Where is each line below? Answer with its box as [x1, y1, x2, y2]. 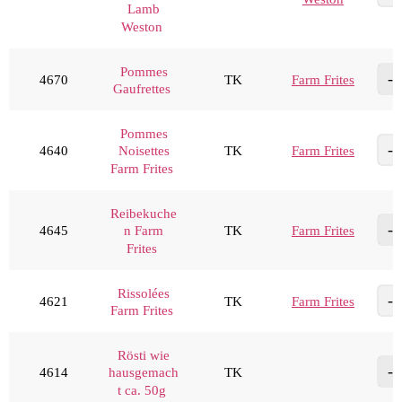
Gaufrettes [112, 82, 170, 97]
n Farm [124, 223, 163, 239]
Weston [120, 19, 162, 34]
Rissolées [118, 285, 170, 301]
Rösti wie [118, 347, 170, 363]
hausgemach [109, 365, 179, 380]
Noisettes [118, 144, 170, 159]
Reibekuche [110, 205, 177, 221]
